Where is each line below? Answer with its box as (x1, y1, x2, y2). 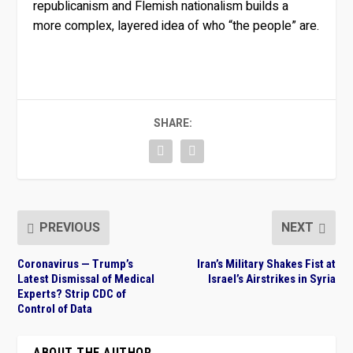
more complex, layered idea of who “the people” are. (33, 17, 320, 36)
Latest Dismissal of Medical (17, 272, 155, 287)
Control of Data (17, 302, 93, 317)
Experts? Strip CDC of (17, 287, 127, 302)
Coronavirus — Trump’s (17, 257, 134, 272)
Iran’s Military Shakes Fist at (196, 257, 336, 272)
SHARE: (153, 115, 192, 132)
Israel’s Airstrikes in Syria (207, 272, 336, 287)
